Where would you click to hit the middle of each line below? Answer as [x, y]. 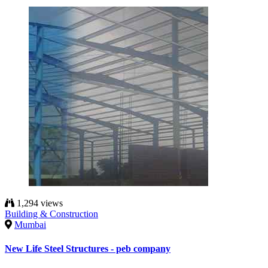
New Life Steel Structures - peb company [88, 248]
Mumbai [30, 225]
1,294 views [39, 203]
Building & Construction [51, 214]
